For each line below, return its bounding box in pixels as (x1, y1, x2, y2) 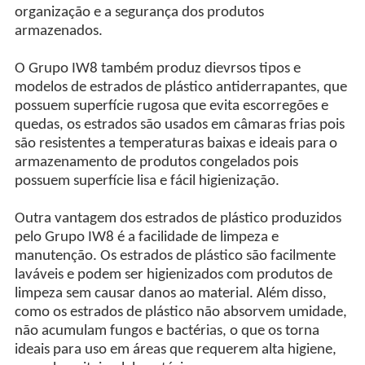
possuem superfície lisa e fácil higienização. (14, 173, 279, 189)
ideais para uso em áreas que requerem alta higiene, (14, 341, 336, 358)
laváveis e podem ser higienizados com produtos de (14, 266, 332, 283)
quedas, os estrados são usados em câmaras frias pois (14, 117, 345, 133)
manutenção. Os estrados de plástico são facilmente (14, 248, 336, 264)
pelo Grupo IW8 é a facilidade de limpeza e (14, 229, 279, 245)
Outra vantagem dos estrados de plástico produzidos (14, 210, 341, 226)
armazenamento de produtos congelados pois (14, 154, 298, 170)
